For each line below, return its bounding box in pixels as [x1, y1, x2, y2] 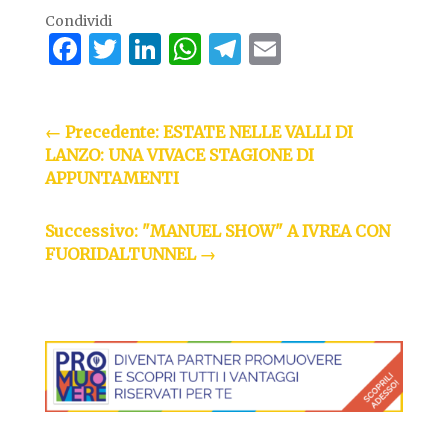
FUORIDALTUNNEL [44, 244, 196, 265]
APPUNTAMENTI [44, 168, 179, 189]
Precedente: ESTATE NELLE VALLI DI [64, 122, 353, 143]
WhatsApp [200, 29, 363, 70]
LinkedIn [160, 29, 301, 70]
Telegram [240, 29, 390, 70]
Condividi [44, 12, 112, 31]
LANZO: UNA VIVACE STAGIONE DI [44, 145, 314, 166]
